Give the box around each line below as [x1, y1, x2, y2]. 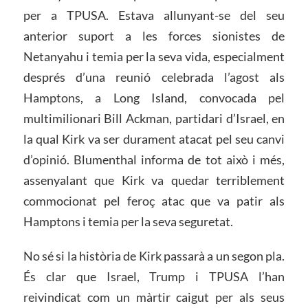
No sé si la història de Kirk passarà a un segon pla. [23, 247, 285, 263]
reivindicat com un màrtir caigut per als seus [23, 289, 285, 305]
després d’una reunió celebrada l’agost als [23, 69, 285, 85]
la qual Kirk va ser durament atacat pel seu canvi [23, 131, 285, 147]
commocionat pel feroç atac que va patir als [23, 193, 285, 209]
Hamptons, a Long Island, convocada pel [23, 90, 285, 106]
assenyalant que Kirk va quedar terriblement [23, 173, 285, 188]
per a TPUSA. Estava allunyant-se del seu [23, 8, 285, 23]
